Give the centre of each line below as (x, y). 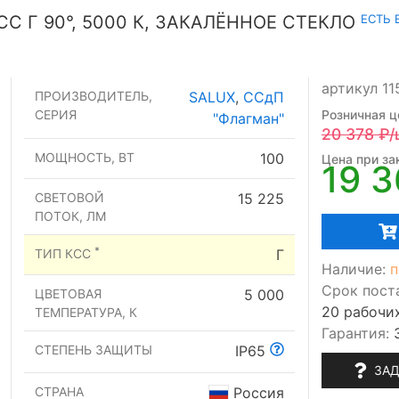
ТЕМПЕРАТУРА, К (86, 313)
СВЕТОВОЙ (69, 198)
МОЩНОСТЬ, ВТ (85, 158)
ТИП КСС (65, 254)
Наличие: (354, 269)
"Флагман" (248, 119)
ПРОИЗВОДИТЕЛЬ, (94, 96)
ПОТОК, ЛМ (70, 216)
